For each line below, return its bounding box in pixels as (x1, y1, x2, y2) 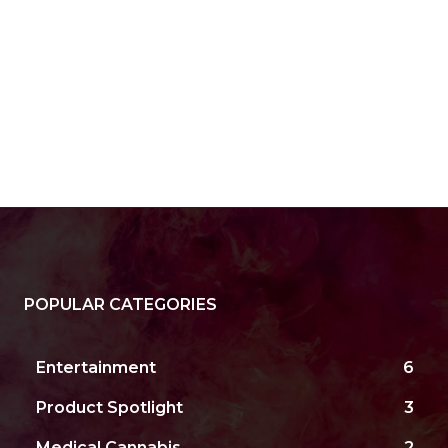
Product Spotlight (36, 398, 183, 418)
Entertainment (36, 358, 156, 378)
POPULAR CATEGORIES (24, 295, 217, 315)
